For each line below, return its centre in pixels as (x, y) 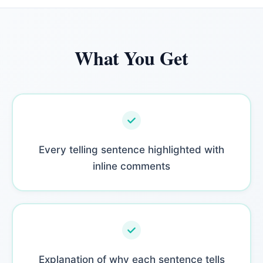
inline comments (131, 166)
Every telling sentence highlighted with (131, 149)
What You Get (131, 58)
